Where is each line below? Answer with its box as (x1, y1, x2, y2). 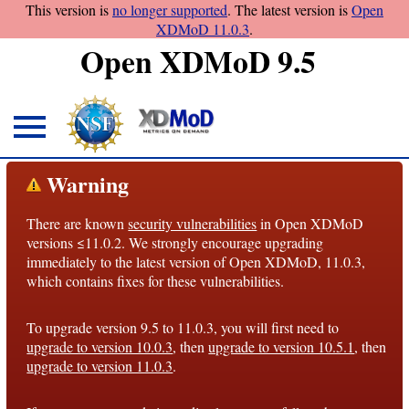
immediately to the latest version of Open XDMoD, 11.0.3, (26, 251, 366, 271)
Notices (7, 249, 71, 278)
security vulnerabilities (128, 213, 257, 233)
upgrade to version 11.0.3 (26, 355, 173, 375)
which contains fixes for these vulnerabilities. (26, 270, 285, 290)
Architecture (7, 288, 112, 317)
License (7, 225, 72, 253)
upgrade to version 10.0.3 (26, 336, 173, 356)
